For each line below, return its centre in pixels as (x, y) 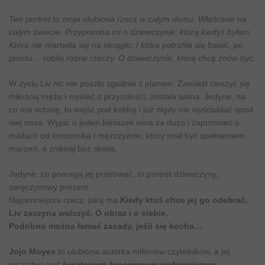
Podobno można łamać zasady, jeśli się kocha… (106, 226)
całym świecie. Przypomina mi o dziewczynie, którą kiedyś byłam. (130, 32)
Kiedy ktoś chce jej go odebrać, (184, 200)
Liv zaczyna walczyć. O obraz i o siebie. (88, 213)
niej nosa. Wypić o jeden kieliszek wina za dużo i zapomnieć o (124, 123)
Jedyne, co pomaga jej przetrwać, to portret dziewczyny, (114, 174)
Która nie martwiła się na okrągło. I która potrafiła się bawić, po (126, 45)
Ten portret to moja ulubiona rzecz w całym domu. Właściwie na (128, 19)
